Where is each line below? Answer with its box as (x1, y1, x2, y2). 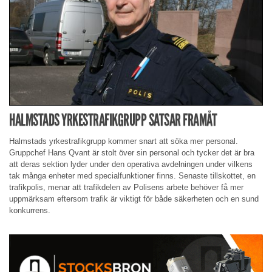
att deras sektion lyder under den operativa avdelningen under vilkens (9, 159, 253, 169)
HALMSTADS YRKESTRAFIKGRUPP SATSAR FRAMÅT (9, 110, 217, 131)
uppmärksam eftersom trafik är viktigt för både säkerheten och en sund (9, 194, 259, 203)
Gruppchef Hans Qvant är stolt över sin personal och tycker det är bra (9, 148, 254, 157)
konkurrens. (9, 205, 50, 215)
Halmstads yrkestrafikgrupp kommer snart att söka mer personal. (9, 136, 238, 146)
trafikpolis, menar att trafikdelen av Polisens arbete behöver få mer (9, 182, 243, 192)
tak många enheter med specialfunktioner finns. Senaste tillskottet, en (9, 171, 256, 180)
